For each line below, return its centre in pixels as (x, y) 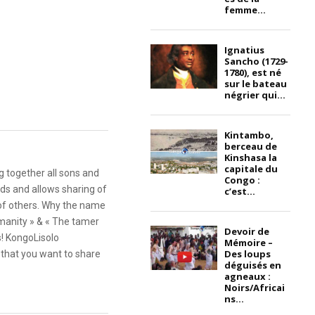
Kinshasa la (251, 157)
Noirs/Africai (255, 287)
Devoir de (247, 231)
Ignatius (245, 50)
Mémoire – (249, 242)
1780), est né (253, 72)
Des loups (248, 253)
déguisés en (253, 265)
